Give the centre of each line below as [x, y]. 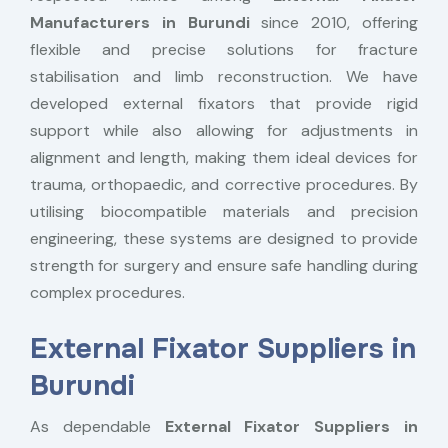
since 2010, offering [340, 22]
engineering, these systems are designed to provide [224, 238]
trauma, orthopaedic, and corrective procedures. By [224, 184]
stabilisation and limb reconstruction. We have [224, 76]
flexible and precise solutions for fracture [224, 49]
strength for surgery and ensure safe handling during [224, 265]
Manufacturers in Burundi [146, 22]
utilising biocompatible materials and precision [224, 211]
